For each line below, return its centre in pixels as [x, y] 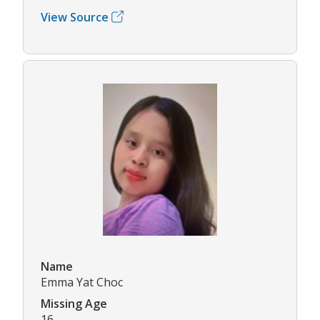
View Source [75, 17]
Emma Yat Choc [82, 282]
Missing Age [74, 304]
